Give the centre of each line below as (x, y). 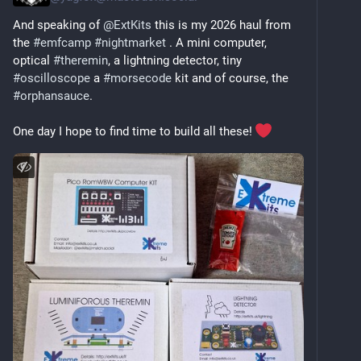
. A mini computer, (216, 42)
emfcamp (66, 42)
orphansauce (55, 95)
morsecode (141, 78)
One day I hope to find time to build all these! (134, 131)
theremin (84, 60)
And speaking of (58, 25)
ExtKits (133, 25)
